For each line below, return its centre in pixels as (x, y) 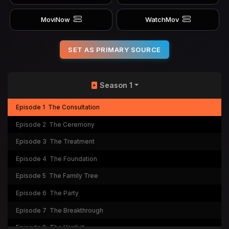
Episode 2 (31, 124)
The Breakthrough (76, 210)
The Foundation (73, 159)
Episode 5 (31, 176)
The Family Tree (73, 176)
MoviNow (55, 20)
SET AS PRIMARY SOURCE (114, 49)
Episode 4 (31, 159)
